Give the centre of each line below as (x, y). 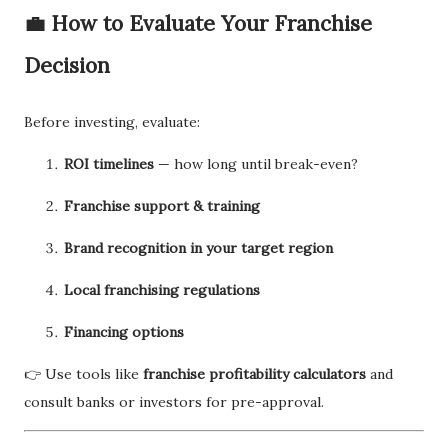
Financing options (124, 332)
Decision (67, 66)
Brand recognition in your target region (198, 248)
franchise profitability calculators (254, 374)
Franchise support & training (162, 206)
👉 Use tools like (83, 374)
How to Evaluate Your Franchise (211, 24)
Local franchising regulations (162, 290)
